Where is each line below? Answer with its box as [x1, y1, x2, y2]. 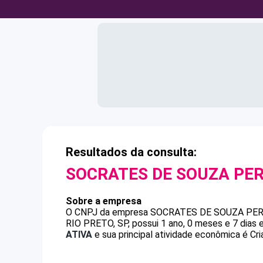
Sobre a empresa [66, 195, 141, 207]
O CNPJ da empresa [66, 207, 150, 218]
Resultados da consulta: [66, 145, 197, 159]
